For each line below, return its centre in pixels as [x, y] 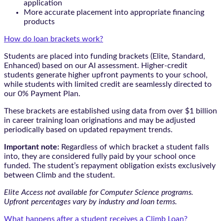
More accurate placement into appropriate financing [114, 12]
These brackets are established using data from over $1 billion [110, 111]
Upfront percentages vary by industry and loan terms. [91, 202]
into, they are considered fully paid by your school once [100, 156]
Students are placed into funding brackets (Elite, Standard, [105, 56]
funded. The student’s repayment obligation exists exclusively [110, 166]
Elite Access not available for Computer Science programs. [99, 192]
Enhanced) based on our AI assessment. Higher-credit [96, 65]
